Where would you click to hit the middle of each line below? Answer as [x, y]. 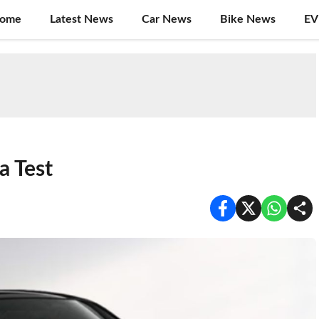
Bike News [248, 19]
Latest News [82, 19]
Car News [167, 19]
